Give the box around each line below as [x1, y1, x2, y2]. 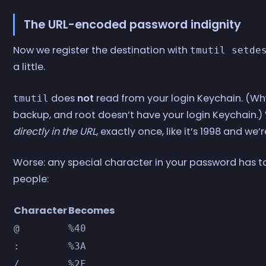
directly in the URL [13, 124, 97, 138]
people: [13, 172, 49, 186]
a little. [13, 60, 46, 74]
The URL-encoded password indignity [23, 17, 241, 33]
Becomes [68, 204, 116, 218]
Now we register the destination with [13, 43, 191, 58]
